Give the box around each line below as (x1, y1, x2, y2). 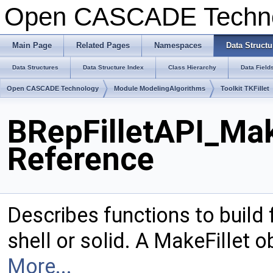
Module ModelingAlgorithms (114, 85, 205, 92)
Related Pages (76, 41, 130, 50)
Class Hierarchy (168, 64, 216, 71)
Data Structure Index (83, 64, 144, 71)
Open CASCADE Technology (7, 85, 99, 92)
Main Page (12, 41, 52, 50)
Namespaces (154, 41, 202, 50)
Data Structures (12, 64, 58, 71)
